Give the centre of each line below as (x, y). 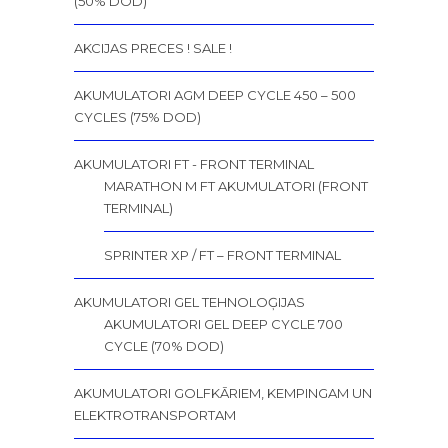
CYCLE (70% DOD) (164, 346)
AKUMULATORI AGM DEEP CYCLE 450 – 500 (215, 95)
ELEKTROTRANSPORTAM (155, 415)
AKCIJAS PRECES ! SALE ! (153, 48)
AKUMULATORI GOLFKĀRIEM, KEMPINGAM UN (223, 393)
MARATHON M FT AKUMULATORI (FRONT (236, 186)
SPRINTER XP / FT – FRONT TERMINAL (222, 255)
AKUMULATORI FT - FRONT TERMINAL (194, 164)
